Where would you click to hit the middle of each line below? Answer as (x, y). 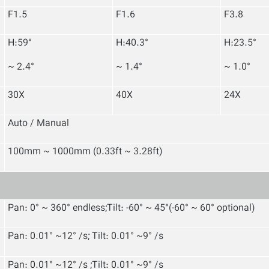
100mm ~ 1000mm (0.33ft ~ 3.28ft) (85, 152)
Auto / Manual (38, 124)
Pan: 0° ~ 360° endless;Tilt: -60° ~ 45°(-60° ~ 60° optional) (131, 209)
